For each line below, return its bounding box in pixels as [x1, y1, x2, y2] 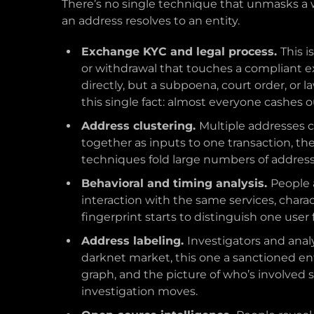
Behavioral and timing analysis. [81, 177, 271, 190]
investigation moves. [81, 285, 198, 298]
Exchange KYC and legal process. [81, 45, 280, 58]
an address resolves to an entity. [62, 14, 240, 27]
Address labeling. [81, 234, 187, 247]
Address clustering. [81, 119, 199, 132]
